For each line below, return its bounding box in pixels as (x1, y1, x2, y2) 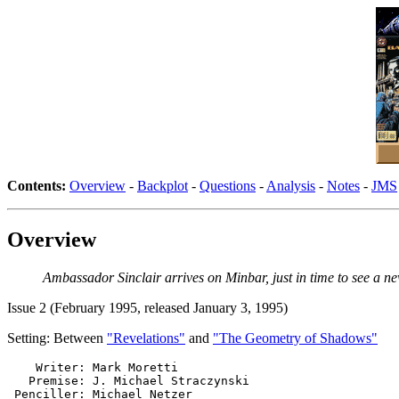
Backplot (137, 178, 188, 193)
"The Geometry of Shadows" (213, 330, 378, 346)
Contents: (7, 178, 66, 193)
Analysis (266, 178, 315, 193)
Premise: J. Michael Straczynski (7, 373, 249, 387)
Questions (199, 178, 256, 193)
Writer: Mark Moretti (7, 360, 178, 374)
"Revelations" (107, 330, 185, 346)
